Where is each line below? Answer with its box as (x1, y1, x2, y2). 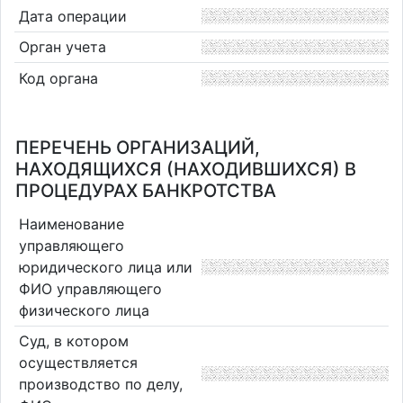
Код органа (18, 68, 98, 87)
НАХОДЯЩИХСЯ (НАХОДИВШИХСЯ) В (15, 158, 356, 180)
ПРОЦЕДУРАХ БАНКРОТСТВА (15, 180, 276, 201)
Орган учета (18, 38, 106, 57)
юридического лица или (18, 257, 193, 276)
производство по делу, (18, 375, 183, 394)
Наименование (18, 214, 124, 233)
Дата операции (18, 6, 127, 25)
